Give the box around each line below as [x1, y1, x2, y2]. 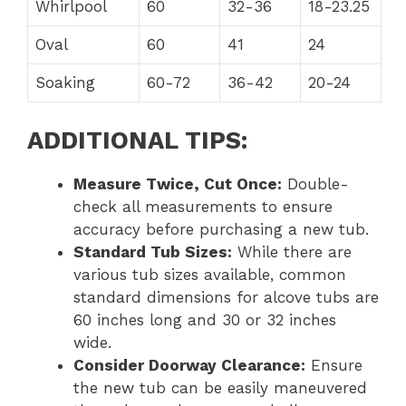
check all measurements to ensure [73, 197, 333, 216]
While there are [232, 242, 352, 261]
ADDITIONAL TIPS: [27, 125, 247, 155]
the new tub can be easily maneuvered [73, 378, 367, 397]
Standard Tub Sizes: [73, 242, 232, 261]
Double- [282, 174, 349, 193]
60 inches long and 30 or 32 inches [73, 310, 336, 329]
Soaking [35, 73, 95, 92]
